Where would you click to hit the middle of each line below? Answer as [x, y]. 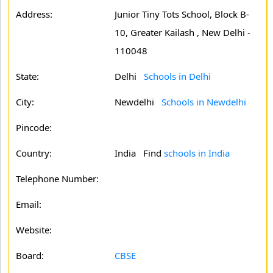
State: [27, 76]
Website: [34, 230]
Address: [34, 14]
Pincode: [34, 127]
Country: [34, 153]
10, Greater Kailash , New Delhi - [183, 32]
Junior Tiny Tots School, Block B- [182, 14]
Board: [30, 255]
